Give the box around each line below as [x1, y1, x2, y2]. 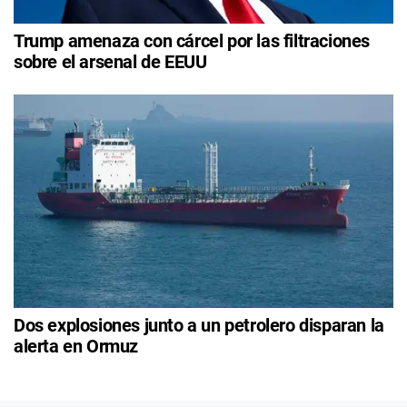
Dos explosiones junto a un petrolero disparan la [14, 314, 384, 337]
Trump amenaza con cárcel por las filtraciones [14, 30, 371, 52]
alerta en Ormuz [14, 335, 138, 358]
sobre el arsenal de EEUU [14, 51, 207, 73]
